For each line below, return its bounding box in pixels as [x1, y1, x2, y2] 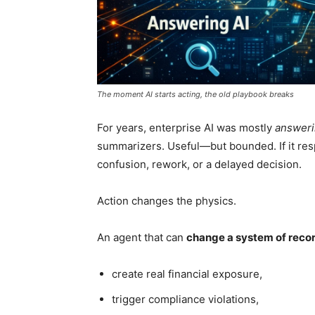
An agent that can [97, 231, 186, 245]
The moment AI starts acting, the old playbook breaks [97, 89, 294, 100]
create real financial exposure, [112, 267, 262, 281]
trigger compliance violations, [112, 292, 259, 307]
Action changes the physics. [97, 194, 236, 208]
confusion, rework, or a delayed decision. [97, 157, 302, 172]
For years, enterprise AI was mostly [97, 121, 275, 135]
